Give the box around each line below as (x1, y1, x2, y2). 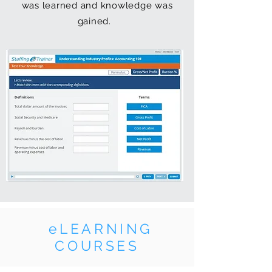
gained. (77, 16, 117, 27)
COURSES (55, 237, 140, 254)
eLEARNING (41, 220, 152, 237)
